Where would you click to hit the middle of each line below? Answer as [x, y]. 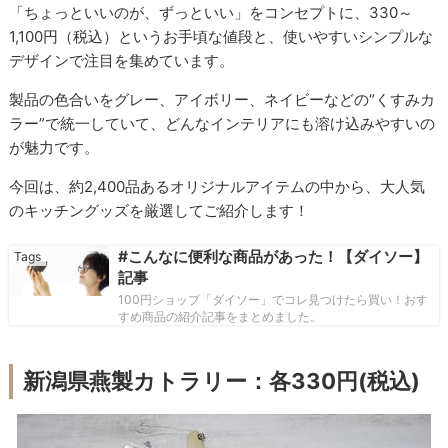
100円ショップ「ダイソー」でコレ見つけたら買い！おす [272, 299]
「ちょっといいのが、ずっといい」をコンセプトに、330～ [211, 13]
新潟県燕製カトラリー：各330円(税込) [222, 380]
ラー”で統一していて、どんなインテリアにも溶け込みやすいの [222, 124]
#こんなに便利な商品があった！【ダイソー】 [272, 256]
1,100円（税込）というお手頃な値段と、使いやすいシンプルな [221, 37]
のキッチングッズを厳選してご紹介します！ [159, 211]
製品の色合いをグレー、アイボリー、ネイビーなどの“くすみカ [222, 100]
